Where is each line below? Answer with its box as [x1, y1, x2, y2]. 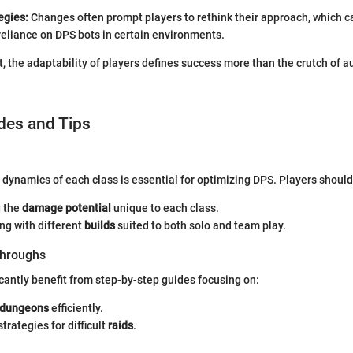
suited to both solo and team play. [115, 219, 286, 232]
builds [84, 219, 115, 232]
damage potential [22, 202, 111, 215]
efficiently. [49, 302, 103, 315]
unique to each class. [111, 202, 219, 215]
